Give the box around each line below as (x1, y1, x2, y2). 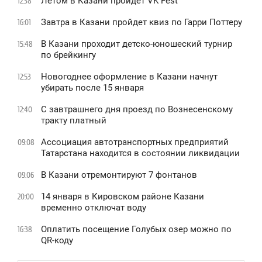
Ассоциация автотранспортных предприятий (41, 137, 229, 148)
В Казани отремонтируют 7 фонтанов (41, 170, 197, 181)
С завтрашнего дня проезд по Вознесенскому (41, 104, 233, 115)
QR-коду (41, 235, 73, 246)
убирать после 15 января (41, 82, 144, 94)
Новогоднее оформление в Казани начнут (41, 71, 218, 82)
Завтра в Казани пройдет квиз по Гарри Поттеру (41, 17, 242, 28)
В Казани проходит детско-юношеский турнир (41, 39, 232, 50)
